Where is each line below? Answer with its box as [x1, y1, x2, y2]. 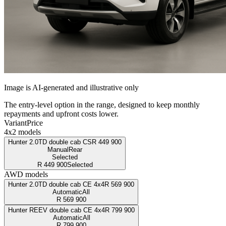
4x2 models [4, 127, 41, 136]
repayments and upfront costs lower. [4, 109, 119, 118]
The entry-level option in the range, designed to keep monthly [4, 100, 200, 109]
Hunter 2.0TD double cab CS [8, 138, 92, 146]
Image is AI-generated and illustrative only [4, 83, 139, 92]
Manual [47, 145, 69, 153]
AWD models [4, 169, 48, 179]
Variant [4, 118, 27, 127]
